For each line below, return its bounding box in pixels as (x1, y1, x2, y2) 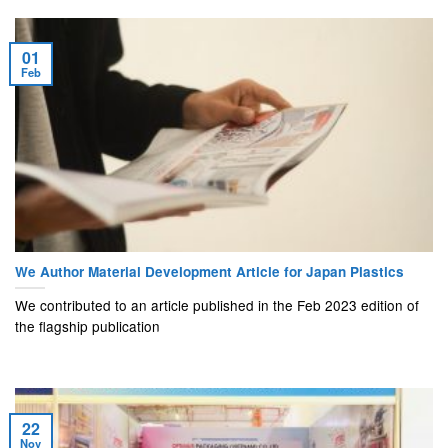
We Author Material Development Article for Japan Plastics (15, 261, 404, 281)
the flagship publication (15, 316, 160, 337)
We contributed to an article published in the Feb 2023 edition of (15, 295, 419, 316)
